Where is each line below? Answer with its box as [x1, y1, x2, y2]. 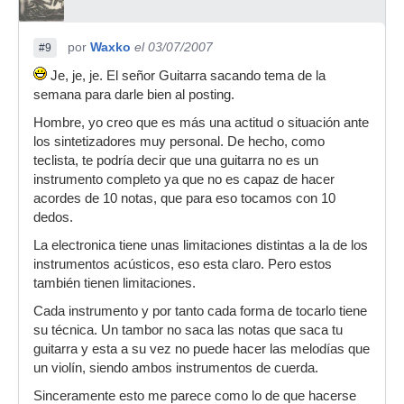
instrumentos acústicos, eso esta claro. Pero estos [33, 257, 332, 271]
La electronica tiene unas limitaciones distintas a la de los [33, 238, 368, 252]
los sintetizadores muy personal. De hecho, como [33, 134, 325, 149]
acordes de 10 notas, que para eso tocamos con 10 [33, 191, 335, 206]
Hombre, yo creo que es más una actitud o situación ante [33, 115, 369, 130]
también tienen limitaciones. [33, 276, 196, 290]
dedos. [33, 210, 73, 225]
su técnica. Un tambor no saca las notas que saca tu [33, 323, 343, 337]
